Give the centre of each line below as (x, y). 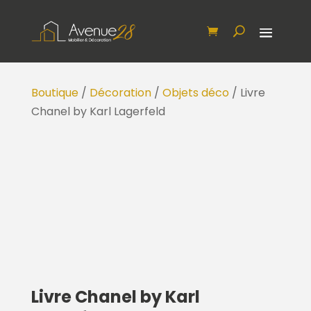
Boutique (54, 93)
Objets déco (195, 93)
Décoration (120, 93)
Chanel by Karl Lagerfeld (98, 112)
